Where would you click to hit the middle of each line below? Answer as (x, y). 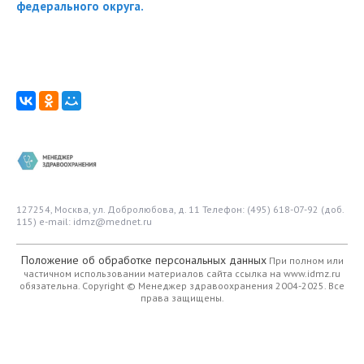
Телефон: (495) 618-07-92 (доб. (273, 209)
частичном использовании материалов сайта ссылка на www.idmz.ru (182, 273)
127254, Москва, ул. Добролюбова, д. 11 (109, 209)
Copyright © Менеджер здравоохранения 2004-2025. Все (213, 285)
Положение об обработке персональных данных (143, 260)
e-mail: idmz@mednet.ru (94, 221)
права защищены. (182, 297)
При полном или (305, 260)
